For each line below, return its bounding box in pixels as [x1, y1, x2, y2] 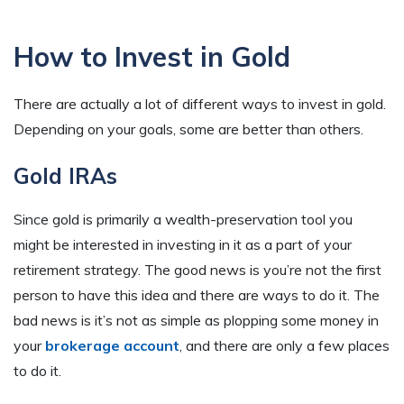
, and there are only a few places [179, 335, 390, 354]
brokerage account [45, 335, 179, 354]
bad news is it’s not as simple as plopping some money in [14, 310, 379, 329]
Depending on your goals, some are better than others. [14, 119, 367, 138]
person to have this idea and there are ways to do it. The [14, 285, 380, 304]
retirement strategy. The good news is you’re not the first [14, 260, 381, 279]
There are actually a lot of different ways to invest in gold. [14, 94, 386, 113]
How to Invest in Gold [14, 39, 290, 74]
